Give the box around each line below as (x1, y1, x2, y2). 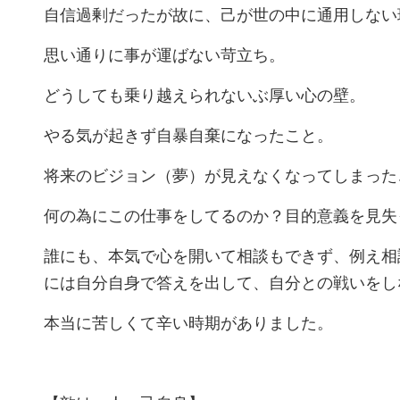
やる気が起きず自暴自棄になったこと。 (44, 127, 333, 145)
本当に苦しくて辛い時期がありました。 (44, 314, 333, 332)
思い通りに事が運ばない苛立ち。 (44, 46, 285, 64)
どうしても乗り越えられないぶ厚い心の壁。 (44, 87, 365, 104)
